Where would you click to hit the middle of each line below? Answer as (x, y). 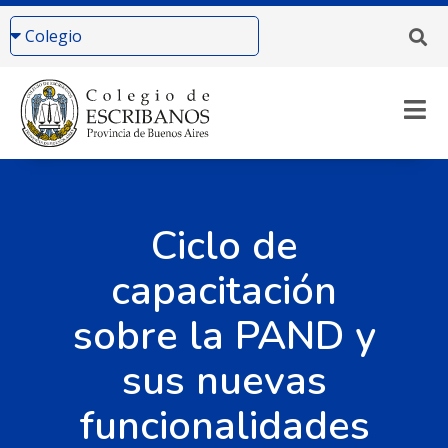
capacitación (224, 290)
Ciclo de (224, 245)
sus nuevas (224, 380)
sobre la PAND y (224, 335)
